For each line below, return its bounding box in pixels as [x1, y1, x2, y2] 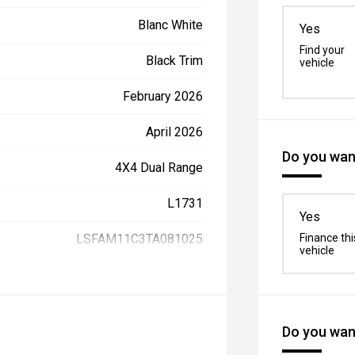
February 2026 [123, 89, 204, 104]
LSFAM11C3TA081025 [76, 231, 204, 246]
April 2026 [146, 124, 204, 139]
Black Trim [146, 53, 204, 68]
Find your [300, 44, 345, 56]
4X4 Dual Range [115, 160, 204, 175]
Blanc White [138, 17, 204, 32]
